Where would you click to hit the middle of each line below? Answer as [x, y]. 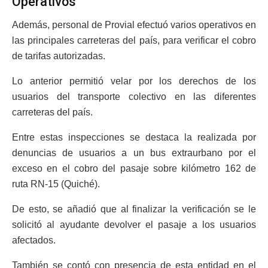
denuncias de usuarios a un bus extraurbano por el [134, 153]
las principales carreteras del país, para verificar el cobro [134, 40]
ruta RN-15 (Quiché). [56, 184]
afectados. [34, 240]
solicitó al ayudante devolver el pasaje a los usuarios [134, 224]
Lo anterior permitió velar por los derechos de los [134, 81]
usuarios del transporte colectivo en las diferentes [134, 96]
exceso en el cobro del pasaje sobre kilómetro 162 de [134, 168]
